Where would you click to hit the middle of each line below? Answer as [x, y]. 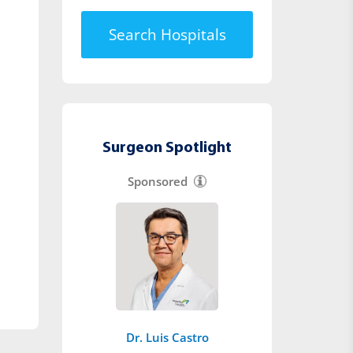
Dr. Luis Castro [167, 337]
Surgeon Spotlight [167, 149]
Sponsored [158, 182]
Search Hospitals [167, 35]
